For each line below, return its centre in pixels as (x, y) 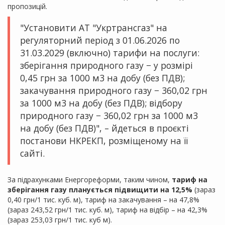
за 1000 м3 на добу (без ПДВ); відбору (101, 103)
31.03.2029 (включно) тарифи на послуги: (110, 53)
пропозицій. (27, 6)
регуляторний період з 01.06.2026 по (100, 40)
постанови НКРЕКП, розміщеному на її (104, 141)
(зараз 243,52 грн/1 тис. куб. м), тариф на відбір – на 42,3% (107, 210)
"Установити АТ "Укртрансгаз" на (94, 28)
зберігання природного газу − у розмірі (106, 65)
